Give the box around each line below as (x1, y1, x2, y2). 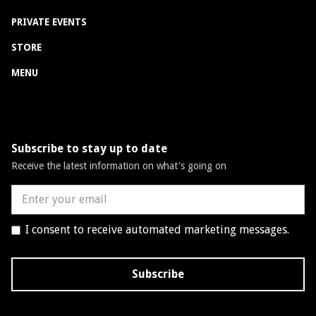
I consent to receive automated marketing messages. (25, 223, 289, 237)
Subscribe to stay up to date (11, 142, 167, 156)
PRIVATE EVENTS (11, 16, 87, 28)
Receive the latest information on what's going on (11, 160, 226, 172)
